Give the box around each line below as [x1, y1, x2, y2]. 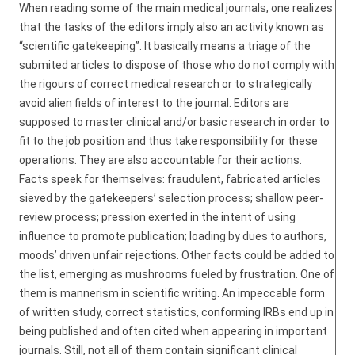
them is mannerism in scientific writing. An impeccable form [19, 287, 325, 300]
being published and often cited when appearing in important [19, 325, 327, 338]
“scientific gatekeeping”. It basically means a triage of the [19, 40, 311, 52]
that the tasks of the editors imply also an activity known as [19, 21, 324, 33]
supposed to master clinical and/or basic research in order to [19, 116, 330, 128]
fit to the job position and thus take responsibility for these [19, 135, 318, 147]
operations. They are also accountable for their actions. [19, 154, 302, 166]
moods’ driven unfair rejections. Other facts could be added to [19, 249, 334, 261]
